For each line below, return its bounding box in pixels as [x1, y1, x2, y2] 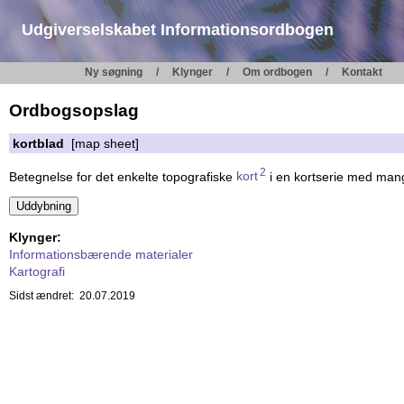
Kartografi [9, 263, 65, 279]
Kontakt [342, 67, 382, 78]
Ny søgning [85, 67, 142, 78]
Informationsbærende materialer [9, 246, 193, 262]
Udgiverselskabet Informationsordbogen [22, 21, 334, 39]
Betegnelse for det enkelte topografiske [9, 169, 236, 184]
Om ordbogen [243, 67, 312, 78]
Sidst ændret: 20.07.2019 [9, 289, 135, 303]
